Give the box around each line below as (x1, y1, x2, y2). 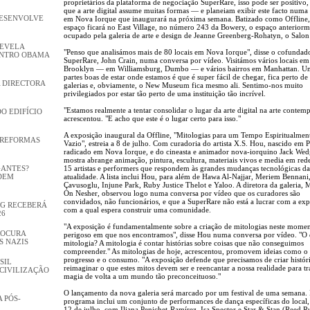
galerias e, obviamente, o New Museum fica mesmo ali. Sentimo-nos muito (64, 80, 303, 89)
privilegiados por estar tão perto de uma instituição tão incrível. (64, 89, 266, 98)
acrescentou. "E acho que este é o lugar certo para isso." (64, 113, 241, 122)
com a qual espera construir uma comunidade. (64, 205, 211, 214)
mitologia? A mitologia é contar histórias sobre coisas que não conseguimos (64, 238, 304, 247)
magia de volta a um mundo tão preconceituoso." (64, 271, 221, 280)
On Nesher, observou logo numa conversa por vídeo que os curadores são (64, 188, 300, 197)
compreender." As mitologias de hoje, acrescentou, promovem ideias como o (64, 246, 308, 255)
